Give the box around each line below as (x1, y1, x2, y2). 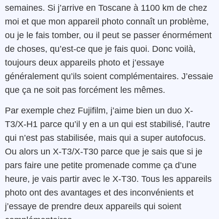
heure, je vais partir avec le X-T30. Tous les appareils (5, 174, 212, 184)
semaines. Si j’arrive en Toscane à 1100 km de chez (5, 2, 207, 13)
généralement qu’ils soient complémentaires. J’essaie (5, 71, 213, 81)
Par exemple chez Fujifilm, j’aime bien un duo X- (5, 105, 193, 115)
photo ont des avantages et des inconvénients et (5, 187, 194, 197)
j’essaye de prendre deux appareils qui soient (5, 201, 181, 211)
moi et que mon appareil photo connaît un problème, (5, 16, 209, 26)
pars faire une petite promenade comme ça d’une (5, 160, 197, 170)
